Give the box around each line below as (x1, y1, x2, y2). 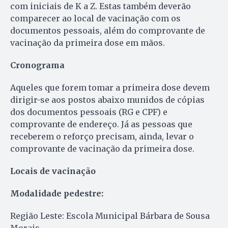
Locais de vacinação (10, 165, 96, 176)
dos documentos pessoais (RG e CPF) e (10, 106, 167, 117)
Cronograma (10, 60, 65, 70)
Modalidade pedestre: (10, 188, 103, 198)
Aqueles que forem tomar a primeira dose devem (10, 82, 210, 93)
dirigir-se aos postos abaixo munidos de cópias (10, 94, 205, 105)
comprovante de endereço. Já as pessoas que (10, 119, 192, 129)
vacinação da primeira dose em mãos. (10, 37, 165, 48)
